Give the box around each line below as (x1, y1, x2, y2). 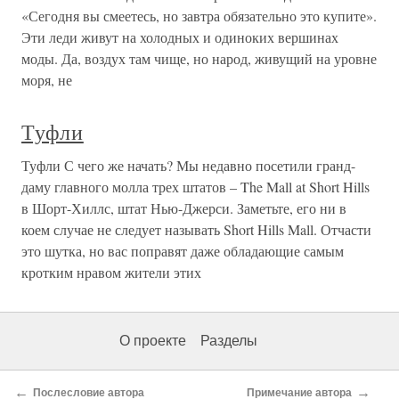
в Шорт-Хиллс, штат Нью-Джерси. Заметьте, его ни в (21, 199, 346, 217)
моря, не (21, 70, 72, 89)
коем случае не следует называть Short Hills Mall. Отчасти (21, 220, 371, 239)
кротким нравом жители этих (21, 263, 201, 281)
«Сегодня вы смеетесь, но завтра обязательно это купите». (21, 6, 377, 25)
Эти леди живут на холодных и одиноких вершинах (21, 28, 338, 46)
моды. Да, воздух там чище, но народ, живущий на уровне (21, 49, 377, 68)
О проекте (119, 333, 186, 348)
